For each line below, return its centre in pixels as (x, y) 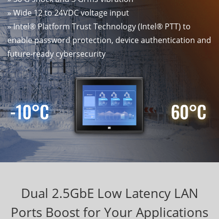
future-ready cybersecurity (56, 54)
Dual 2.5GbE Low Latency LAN (109, 193)
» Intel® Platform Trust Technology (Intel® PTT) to (99, 27)
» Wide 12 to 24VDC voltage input (68, 13)
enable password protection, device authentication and (109, 40)
